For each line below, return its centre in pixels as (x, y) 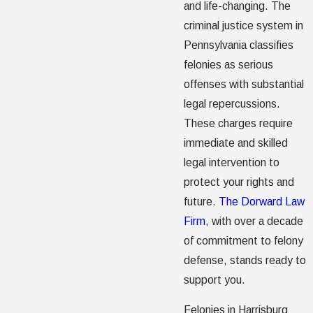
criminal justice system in (244, 25)
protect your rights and (239, 182)
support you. (215, 279)
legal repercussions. (232, 103)
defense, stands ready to (245, 260)
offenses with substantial (244, 84)
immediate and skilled (236, 143)
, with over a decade (255, 221)
